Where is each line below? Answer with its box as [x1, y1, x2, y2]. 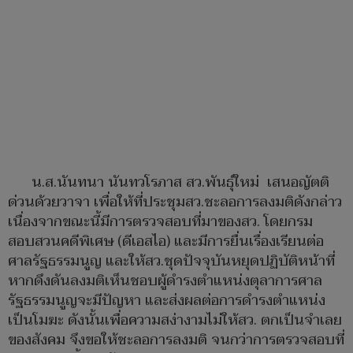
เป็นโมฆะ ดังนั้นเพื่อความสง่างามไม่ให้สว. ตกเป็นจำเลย [8, 308, 342, 333]
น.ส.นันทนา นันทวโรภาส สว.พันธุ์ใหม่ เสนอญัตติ [32, 170, 329, 195]
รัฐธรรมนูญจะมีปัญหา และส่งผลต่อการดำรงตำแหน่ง [8, 288, 325, 314]
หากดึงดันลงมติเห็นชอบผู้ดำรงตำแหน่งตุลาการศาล [8, 269, 322, 294]
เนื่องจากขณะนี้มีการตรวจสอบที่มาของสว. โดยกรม [8, 210, 313, 235]
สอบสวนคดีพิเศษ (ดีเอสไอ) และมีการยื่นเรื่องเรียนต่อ [8, 229, 324, 255]
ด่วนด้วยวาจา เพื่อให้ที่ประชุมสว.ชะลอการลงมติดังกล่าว [8, 190, 342, 215]
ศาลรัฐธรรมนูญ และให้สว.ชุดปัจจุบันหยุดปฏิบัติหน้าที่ [8, 249, 335, 274]
